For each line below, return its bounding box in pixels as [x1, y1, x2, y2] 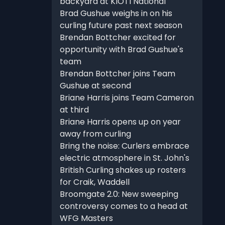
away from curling [59, 128, 131, 140]
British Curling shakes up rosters [59, 164, 186, 176]
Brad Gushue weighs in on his [59, 8, 172, 20]
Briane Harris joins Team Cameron [59, 92, 194, 104]
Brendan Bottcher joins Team [59, 68, 175, 80]
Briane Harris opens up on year [59, 116, 181, 128]
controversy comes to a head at [59, 200, 188, 212]
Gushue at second [59, 80, 131, 92]
